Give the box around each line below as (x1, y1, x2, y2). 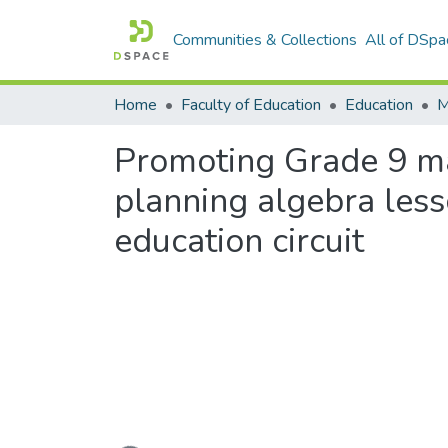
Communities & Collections (173, 29, 358, 51)
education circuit (114, 218, 364, 264)
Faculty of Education (181, 94, 321, 116)
